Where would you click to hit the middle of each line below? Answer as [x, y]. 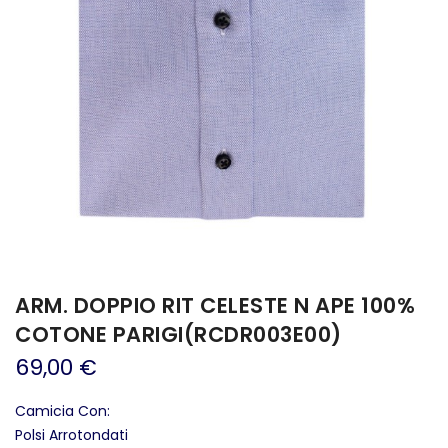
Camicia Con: [62, 411]
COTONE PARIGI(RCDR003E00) [178, 335]
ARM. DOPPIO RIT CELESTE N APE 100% [215, 306]
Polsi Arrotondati [71, 435]
